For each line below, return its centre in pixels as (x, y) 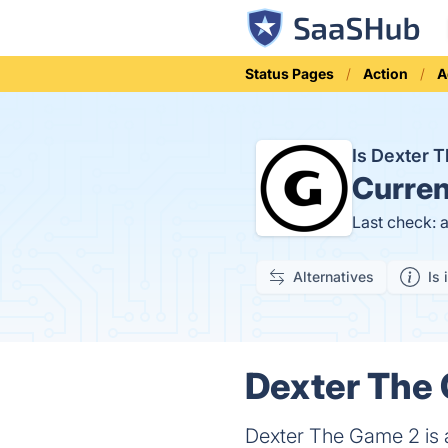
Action (386, 73)
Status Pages (290, 73)
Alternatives (333, 276)
